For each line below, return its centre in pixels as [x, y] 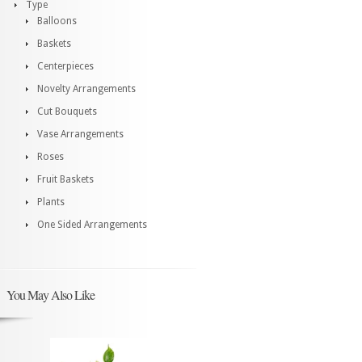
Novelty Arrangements [86, 89]
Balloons [57, 21]
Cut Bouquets [67, 112]
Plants [51, 202]
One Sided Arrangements [92, 225]
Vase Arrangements [80, 134]
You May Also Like [51, 295]
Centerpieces [65, 66]
